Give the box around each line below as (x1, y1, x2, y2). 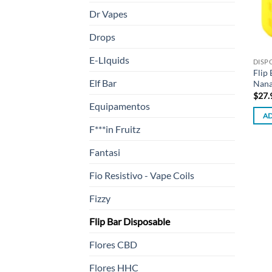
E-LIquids (89, 54, 129, 66)
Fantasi (89, 146, 120, 158)
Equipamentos (89, 100, 150, 112)
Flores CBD (89, 239, 137, 251)
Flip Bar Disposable (89, 216, 170, 228)
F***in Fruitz (89, 123, 140, 135)
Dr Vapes (89, 8, 127, 20)
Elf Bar (89, 77, 117, 89)
